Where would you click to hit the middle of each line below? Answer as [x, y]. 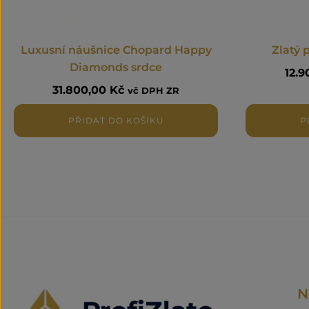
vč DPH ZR [153, 90]
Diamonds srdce [116, 67]
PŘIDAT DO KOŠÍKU [116, 120]
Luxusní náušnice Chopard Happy [116, 50]
